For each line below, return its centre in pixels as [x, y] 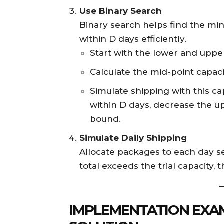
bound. [105, 119]
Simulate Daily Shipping [133, 138]
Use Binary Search [121, 11]
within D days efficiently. [133, 39]
